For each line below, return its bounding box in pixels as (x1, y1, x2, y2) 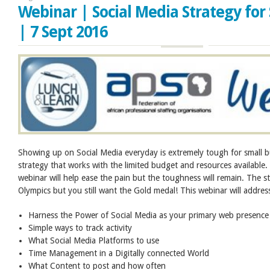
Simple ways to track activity (28, 222, 133, 233)
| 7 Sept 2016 (18, 22, 107, 41)
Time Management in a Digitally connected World (28, 248, 210, 258)
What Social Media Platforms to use (28, 235, 160, 245)
